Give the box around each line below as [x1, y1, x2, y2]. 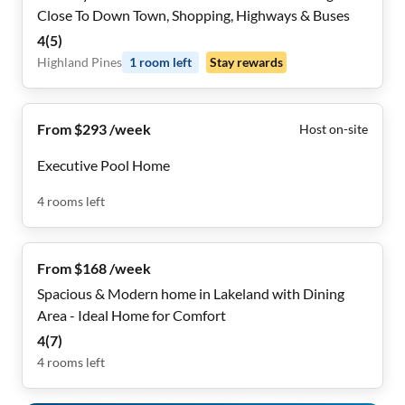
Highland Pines [37, 54, 122, 70]
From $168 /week [37, 259, 151, 277]
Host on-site [299, 121, 368, 137]
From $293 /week [37, 120, 151, 137]
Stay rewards [210, 54, 283, 70]
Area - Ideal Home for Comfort [37, 306, 226, 324]
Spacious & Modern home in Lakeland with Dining [37, 285, 344, 302]
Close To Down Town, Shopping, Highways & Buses [37, 6, 350, 24]
